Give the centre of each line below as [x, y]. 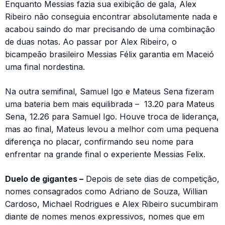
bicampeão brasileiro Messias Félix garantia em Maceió [109, 54]
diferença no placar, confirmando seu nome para [99, 142]
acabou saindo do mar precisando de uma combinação [110, 29]
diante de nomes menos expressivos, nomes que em [105, 216]
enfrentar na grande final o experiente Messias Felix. [105, 154]
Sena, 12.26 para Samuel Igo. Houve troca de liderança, [112, 117]
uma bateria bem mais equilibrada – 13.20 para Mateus [110, 104]
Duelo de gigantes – [44, 179]
